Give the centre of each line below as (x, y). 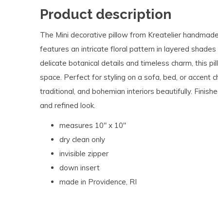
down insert (80, 168)
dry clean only (82, 139)
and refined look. (68, 105)
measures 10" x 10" (93, 125)
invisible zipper (84, 154)
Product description (106, 14)
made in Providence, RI (98, 182)
